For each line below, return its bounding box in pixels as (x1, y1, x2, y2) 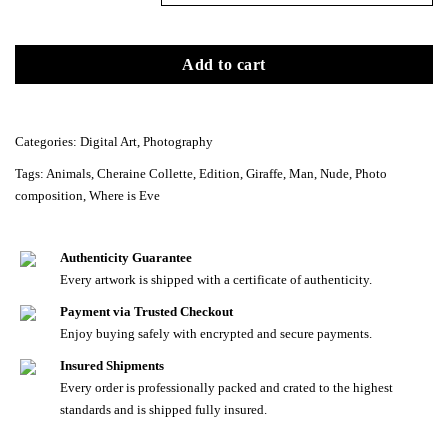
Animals (46, 166, 91, 181)
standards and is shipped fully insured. (60, 402, 267, 417)
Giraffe (246, 166, 283, 181)
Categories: (15, 134, 80, 149)
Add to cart (182, 56, 266, 74)
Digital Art (80, 134, 137, 149)
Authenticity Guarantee (60, 250, 192, 265)
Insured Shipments (60, 358, 164, 373)
